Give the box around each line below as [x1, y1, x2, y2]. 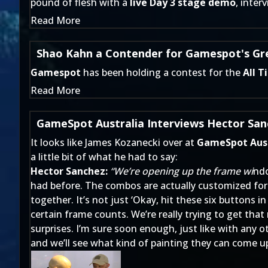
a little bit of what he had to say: [31, 150, 178, 163]
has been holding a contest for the [81, 66, 243, 79]
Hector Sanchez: [31, 165, 108, 178]
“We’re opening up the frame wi [110, 165, 253, 178]
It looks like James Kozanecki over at [31, 136, 197, 149]
